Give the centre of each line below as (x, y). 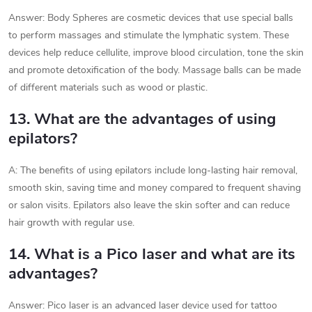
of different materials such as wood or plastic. (108, 88)
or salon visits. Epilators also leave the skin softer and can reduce (149, 205)
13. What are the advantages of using (142, 119)
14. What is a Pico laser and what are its (152, 255)
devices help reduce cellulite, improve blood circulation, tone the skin (156, 53)
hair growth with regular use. (71, 223)
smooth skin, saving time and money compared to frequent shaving (155, 188)
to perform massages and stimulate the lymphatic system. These (149, 36)
